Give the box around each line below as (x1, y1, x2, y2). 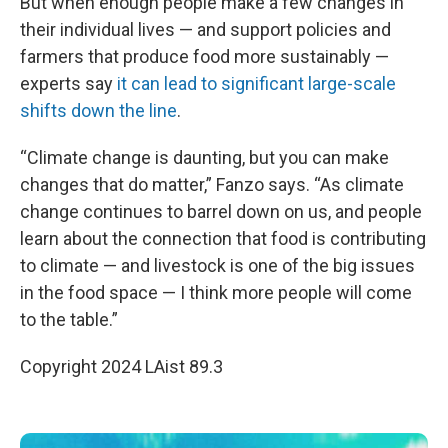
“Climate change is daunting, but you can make (20, 147, 389, 168)
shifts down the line (20, 100, 177, 121)
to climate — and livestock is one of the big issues (20, 255, 415, 276)
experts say (20, 73, 117, 94)
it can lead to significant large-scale (117, 73, 396, 94)
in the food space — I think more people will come (20, 282, 412, 303)
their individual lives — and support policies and (20, 19, 391, 40)
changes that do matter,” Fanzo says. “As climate (20, 174, 404, 195)
